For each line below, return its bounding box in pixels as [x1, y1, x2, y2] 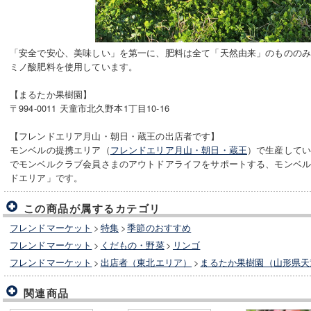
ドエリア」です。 [10, 171, 83, 184]
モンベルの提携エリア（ [10, 143, 110, 156]
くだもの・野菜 [100, 238, 165, 251]
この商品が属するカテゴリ [24, 201, 161, 215]
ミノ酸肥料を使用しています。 [10, 60, 138, 73]
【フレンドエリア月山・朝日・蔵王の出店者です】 [10, 129, 220, 142]
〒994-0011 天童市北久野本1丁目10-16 [10, 101, 169, 115]
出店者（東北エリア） [100, 255, 192, 269]
